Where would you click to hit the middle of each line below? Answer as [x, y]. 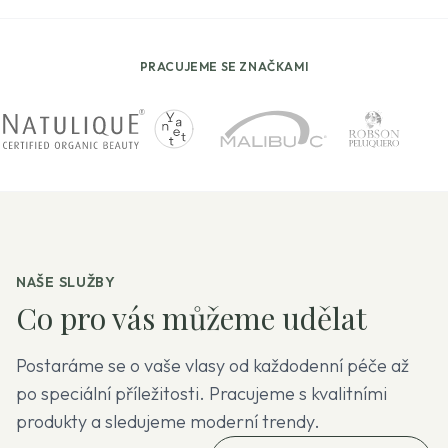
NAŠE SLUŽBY [66, 282]
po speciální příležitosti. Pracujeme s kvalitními [201, 393]
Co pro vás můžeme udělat [191, 318]
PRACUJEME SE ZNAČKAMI [224, 66]
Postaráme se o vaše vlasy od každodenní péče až [212, 365]
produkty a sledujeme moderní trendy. [168, 421]
